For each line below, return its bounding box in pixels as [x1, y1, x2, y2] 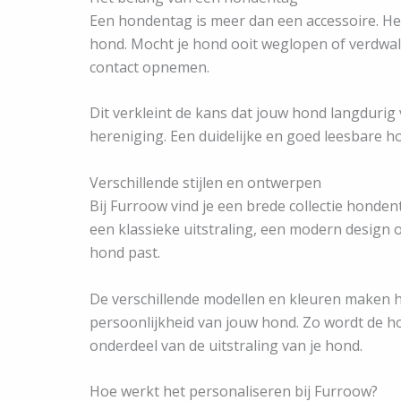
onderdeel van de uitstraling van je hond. [90, 335, 363, 355]
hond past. [90, 242, 160, 262]
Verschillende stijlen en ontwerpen [90, 172, 321, 192]
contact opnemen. [90, 56, 209, 77]
